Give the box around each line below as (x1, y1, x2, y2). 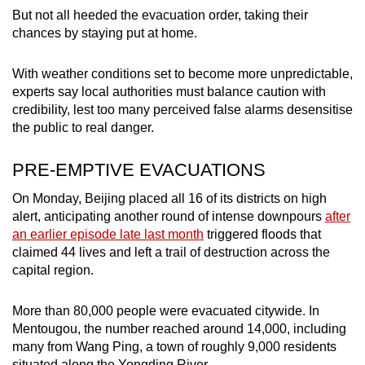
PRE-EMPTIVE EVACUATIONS (12, 160, 266, 181)
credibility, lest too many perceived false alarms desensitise (12, 103, 353, 117)
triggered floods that (204, 227, 321, 242)
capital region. (12, 263, 94, 278)
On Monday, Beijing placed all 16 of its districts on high (12, 191, 327, 206)
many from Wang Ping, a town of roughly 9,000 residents (12, 340, 336, 354)
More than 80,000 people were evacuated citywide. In (12, 304, 319, 319)
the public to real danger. (12, 121, 157, 135)
